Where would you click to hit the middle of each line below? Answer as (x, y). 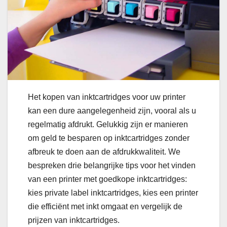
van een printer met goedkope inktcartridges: (107, 179)
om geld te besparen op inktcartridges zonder (109, 138)
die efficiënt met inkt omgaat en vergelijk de (105, 206)
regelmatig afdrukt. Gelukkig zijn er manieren (108, 124)
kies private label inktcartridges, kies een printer (113, 193)
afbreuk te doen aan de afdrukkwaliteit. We (104, 152)
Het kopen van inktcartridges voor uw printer (107, 97)
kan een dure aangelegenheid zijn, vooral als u (112, 110)
